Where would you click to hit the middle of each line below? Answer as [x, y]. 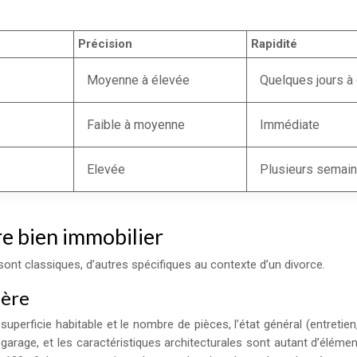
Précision [105, 44]
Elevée [106, 169]
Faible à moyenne [136, 125]
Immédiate [290, 125]
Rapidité [274, 44]
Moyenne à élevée [138, 80]
